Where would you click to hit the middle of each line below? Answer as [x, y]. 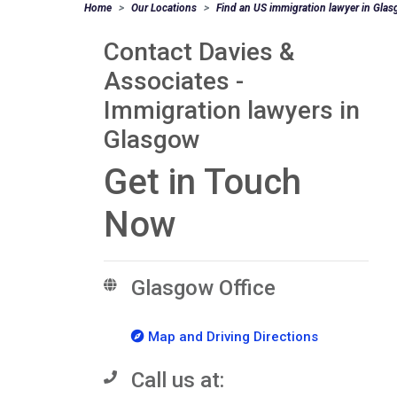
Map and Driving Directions [231, 337]
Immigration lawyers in [232, 110]
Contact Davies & [199, 52]
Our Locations [164, 8]
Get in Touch [202, 182]
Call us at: [178, 380]
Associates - [174, 81]
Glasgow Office [203, 288]
